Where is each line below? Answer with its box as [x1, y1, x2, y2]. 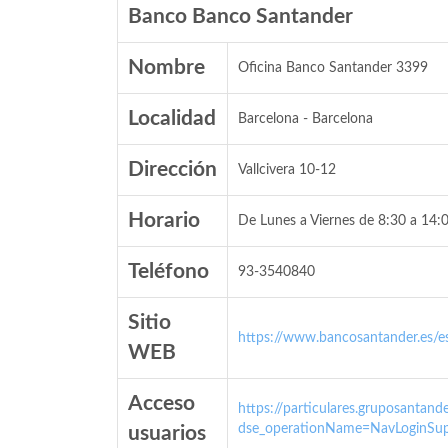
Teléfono [128, 261, 209, 282]
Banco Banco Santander [128, 6, 353, 27]
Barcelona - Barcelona [238, 112, 373, 126]
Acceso [128, 393, 195, 414]
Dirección [128, 159, 217, 180]
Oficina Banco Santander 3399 [238, 61, 428, 75]
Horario [128, 210, 200, 231]
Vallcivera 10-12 [238, 163, 336, 177]
